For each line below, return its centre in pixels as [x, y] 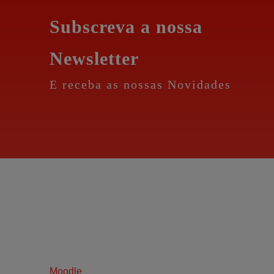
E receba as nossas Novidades [140, 85]
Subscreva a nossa [126, 27]
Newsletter [94, 59]
